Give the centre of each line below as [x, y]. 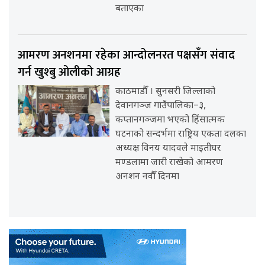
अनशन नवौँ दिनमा [148, 177]
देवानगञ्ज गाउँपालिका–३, [161, 106]
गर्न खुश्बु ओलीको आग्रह [69, 72]
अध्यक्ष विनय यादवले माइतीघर [169, 148]
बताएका [130, 9]
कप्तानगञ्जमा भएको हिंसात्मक [170, 120]
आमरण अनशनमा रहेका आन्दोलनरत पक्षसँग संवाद [126, 55]
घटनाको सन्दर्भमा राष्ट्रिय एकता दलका [181, 134]
